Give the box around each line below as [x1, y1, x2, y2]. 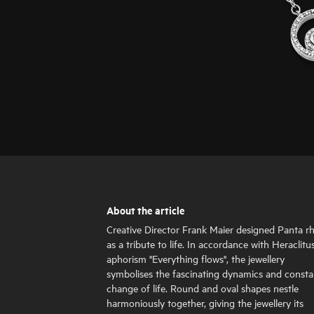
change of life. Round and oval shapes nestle [107, 281, 299, 295]
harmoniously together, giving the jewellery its [107, 296, 303, 310]
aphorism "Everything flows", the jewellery [107, 252, 285, 266]
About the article [107, 201, 185, 217]
